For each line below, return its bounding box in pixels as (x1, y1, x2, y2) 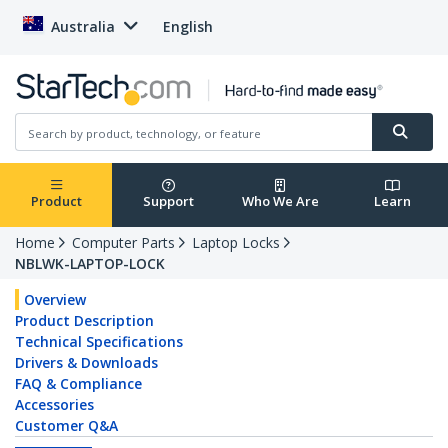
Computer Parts (72, 233, 175, 253)
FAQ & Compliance (15, 374, 142, 394)
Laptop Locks (192, 233, 280, 253)
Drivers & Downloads (15, 353, 158, 373)
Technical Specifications (15, 332, 183, 352)
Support (142, 192, 194, 211)
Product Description (15, 311, 154, 331)
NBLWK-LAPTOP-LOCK (15, 254, 165, 274)
